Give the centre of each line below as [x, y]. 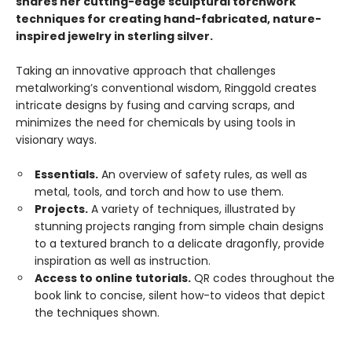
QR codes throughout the [263, 278]
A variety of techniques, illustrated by [192, 209]
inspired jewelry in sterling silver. [114, 36]
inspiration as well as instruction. [123, 261]
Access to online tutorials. [113, 278]
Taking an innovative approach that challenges [146, 71]
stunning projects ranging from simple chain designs [179, 226]
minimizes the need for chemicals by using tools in [156, 123]
